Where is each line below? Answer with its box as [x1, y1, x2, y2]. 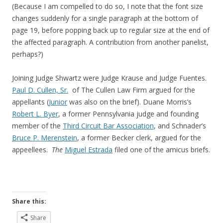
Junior [49, 97, 67, 107]
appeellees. [12, 145, 50, 154]
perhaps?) [12, 49, 43, 59]
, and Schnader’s [154, 121, 206, 130]
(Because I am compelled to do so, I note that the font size [12, 1, 203, 11]
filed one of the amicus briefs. [112, 145, 210, 154]
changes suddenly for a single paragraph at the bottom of [12, 13, 198, 23]
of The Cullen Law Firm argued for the [68, 85, 195, 95]
